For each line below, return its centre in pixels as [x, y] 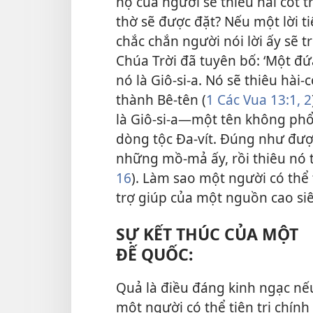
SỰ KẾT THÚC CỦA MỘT [207, 234]
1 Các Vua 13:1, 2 [259, 100]
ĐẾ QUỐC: [154, 254]
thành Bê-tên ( [161, 100]
